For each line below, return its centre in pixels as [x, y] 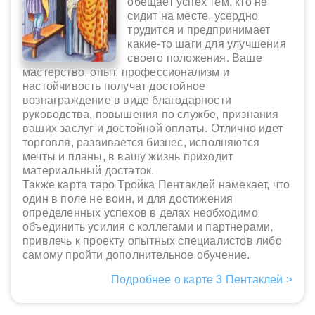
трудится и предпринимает [199, 30]
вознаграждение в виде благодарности [127, 101]
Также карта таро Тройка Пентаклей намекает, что [156, 185]
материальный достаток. [89, 171]
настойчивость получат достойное [114, 86]
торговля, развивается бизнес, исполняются [141, 143]
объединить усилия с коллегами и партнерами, [148, 227]
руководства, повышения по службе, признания [151, 115]
